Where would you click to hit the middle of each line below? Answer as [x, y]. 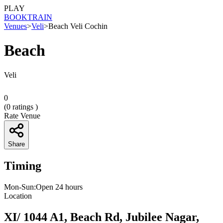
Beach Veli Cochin [78, 26]
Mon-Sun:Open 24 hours [43, 187]
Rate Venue [22, 115]
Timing [23, 166]
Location [18, 196]
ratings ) [24, 107]
